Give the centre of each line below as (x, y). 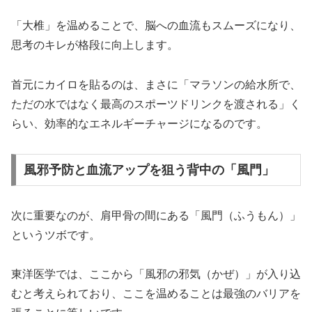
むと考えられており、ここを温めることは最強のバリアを (156, 294)
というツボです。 (56, 235)
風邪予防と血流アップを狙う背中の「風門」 (149, 170)
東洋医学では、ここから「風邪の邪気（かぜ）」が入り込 (156, 274)
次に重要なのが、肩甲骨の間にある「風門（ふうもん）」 (156, 215)
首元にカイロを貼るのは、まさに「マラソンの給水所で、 (156, 85)
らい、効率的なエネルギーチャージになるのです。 (139, 124)
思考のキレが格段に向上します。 (95, 45)
